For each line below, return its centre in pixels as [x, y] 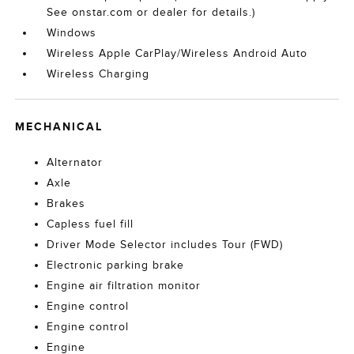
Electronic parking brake [116, 265]
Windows [72, 33]
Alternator [75, 163]
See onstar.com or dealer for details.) [151, 13]
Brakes [66, 204]
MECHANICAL [59, 127]
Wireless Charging [98, 74]
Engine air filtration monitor [124, 286]
